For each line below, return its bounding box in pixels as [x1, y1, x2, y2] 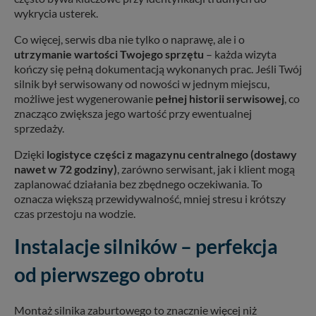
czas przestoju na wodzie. [14, 207, 135, 221]
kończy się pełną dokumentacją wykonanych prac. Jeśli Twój [14, 62, 302, 76]
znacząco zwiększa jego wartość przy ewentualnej [14, 107, 252, 121]
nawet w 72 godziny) [14, 162, 117, 176]
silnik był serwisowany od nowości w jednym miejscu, [14, 77, 269, 91]
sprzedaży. [14, 121, 64, 135]
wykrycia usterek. [14, 6, 98, 20]
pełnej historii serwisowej [155, 92, 284, 106]
